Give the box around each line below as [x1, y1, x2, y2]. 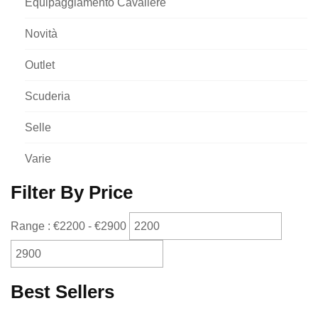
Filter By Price [11, 182, 133, 203]
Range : [11, 219, 53, 232]
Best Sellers [11, 280, 114, 302]
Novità [25, 28, 57, 40]
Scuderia [25, 90, 70, 102]
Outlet [25, 59, 55, 71]
